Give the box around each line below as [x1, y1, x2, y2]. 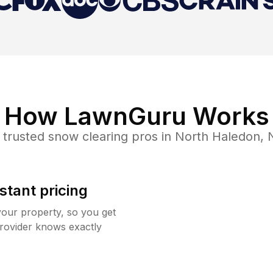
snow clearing [48, 129, 128, 144]
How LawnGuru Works [4, 101, 269, 131]
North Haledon [174, 129, 260, 144]
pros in [127, 129, 175, 144]
